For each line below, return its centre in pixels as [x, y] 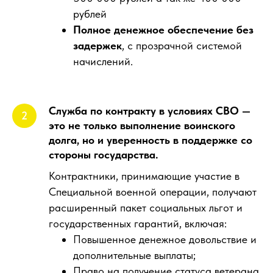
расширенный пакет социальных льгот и [146, 207]
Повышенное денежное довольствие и [165, 239]
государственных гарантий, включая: [138, 223]
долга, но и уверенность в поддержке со [151, 140]
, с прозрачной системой [182, 45]
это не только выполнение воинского [142, 125]
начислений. [103, 61]
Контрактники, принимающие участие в [144, 176]
